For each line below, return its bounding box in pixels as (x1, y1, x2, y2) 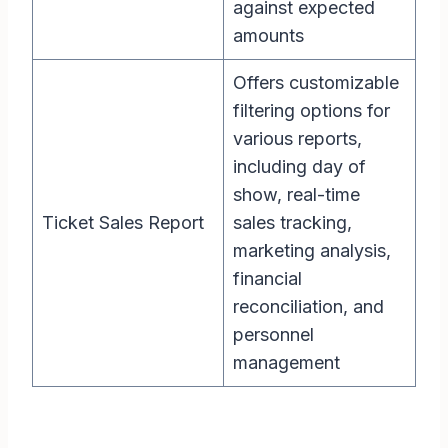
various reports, (233, 128, 362, 150)
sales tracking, (233, 212, 352, 234)
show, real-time (233, 184, 360, 206)
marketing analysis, (233, 240, 391, 262)
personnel (233, 324, 314, 346)
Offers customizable (233, 72, 399, 94)
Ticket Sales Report (42, 212, 204, 234)
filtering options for (233, 100, 390, 122)
